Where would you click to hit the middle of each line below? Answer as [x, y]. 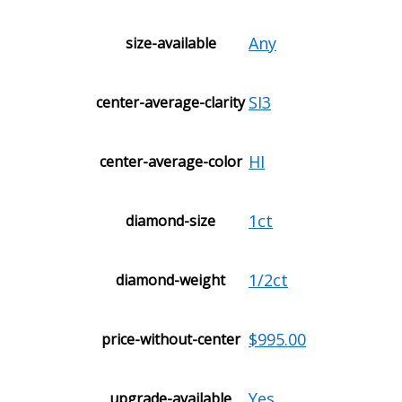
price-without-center [170, 340]
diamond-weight [170, 280]
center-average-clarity [170, 103]
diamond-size [170, 221]
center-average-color [170, 162]
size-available [170, 44]
